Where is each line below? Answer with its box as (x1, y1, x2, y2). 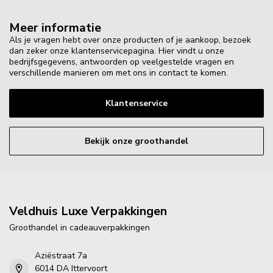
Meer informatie (9, 19, 101, 37)
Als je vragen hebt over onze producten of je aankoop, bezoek (9, 34, 251, 46)
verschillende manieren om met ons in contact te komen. (9, 67, 228, 79)
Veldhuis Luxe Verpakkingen (9, 203, 167, 220)
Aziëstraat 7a (35, 250, 87, 262)
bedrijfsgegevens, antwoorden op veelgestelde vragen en (9, 56, 234, 68)
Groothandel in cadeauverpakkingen (9, 222, 150, 234)
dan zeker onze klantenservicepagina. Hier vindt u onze (9, 45, 224, 57)
